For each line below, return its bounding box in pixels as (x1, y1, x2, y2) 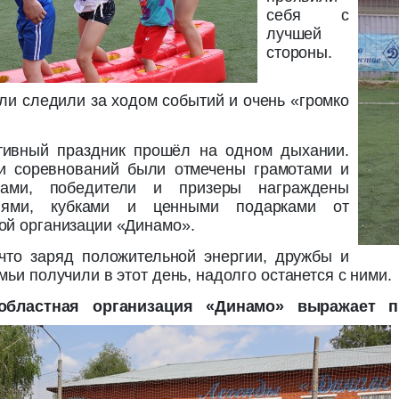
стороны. (266, 44, 332, 62)
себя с (266, 6, 349, 25)
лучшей (266, 25, 322, 44)
